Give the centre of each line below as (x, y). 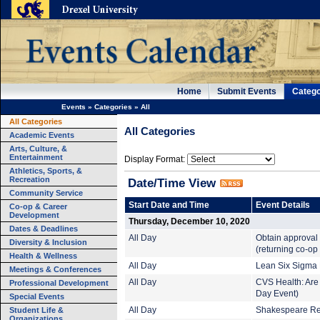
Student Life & (36, 310)
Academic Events (42, 135)
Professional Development (59, 283)
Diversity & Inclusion (48, 242)
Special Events (37, 296)
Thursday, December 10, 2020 (189, 221)
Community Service (46, 193)
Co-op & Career (38, 206)
